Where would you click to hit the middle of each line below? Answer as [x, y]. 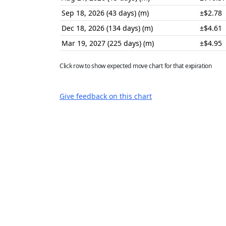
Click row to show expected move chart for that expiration [136, 66]
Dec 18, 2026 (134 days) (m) [107, 28]
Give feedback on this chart [106, 96]
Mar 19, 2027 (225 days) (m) [108, 43]
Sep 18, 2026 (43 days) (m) [105, 13]
